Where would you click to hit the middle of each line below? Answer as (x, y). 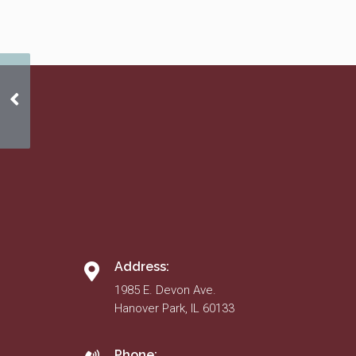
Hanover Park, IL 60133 (174, 308)
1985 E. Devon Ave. (165, 290)
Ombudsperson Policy (79, 100)
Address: (142, 267)
